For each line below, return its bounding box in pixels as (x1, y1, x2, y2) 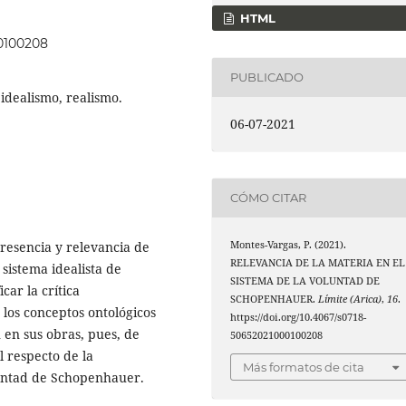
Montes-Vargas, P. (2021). (230, 237, 347, 251)
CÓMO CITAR (230, 190, 307, 206)
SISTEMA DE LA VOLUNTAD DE (230, 274, 381, 287)
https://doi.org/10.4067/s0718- (230, 310, 367, 324)
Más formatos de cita (243, 360, 365, 375)
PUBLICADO (230, 70, 304, 85)
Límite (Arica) (318, 292, 382, 305)
